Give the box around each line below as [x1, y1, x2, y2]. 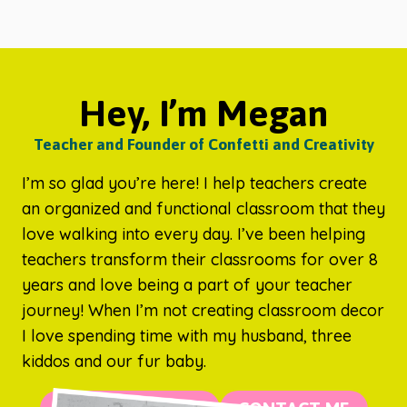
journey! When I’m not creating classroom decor [22, 300, 384, 321]
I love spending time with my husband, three [22, 325, 352, 346]
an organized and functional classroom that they [22, 198, 385, 219]
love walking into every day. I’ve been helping [22, 223, 365, 244]
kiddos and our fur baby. [22, 351, 206, 372]
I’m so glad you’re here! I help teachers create [22, 173, 367, 194]
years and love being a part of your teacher [22, 274, 352, 295]
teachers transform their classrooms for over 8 [22, 249, 378, 270]
